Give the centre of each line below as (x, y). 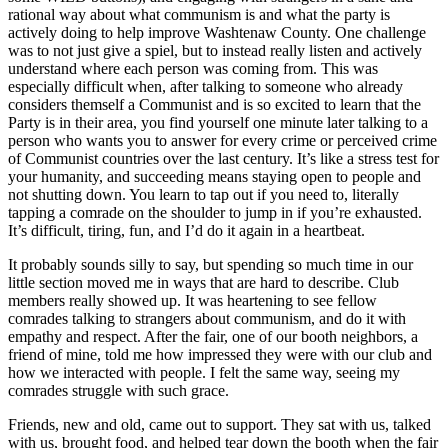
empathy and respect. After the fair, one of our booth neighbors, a (213, 336)
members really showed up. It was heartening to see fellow (192, 300)
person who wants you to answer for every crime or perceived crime (222, 140)
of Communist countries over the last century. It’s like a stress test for (223, 158)
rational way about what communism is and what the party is (199, 14)
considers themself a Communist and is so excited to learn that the (214, 104)
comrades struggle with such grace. (118, 390)
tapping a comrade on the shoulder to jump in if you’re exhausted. (215, 212)
